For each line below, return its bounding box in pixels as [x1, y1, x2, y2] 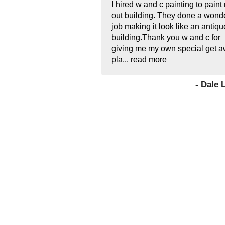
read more [131, 55, 167, 64]
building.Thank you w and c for [111, 33, 220, 42]
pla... [111, 55, 131, 64]
